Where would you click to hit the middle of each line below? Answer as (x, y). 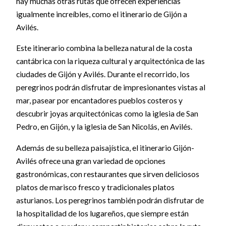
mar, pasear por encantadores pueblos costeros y (99, 101)
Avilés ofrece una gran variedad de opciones (91, 161)
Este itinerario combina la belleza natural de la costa (104, 48)
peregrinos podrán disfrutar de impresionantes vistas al (110, 88)
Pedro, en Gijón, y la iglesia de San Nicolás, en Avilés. (104, 127)
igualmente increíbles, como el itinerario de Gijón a (101, 14)
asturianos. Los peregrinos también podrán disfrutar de (110, 200)
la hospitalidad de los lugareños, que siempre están (102, 213)
